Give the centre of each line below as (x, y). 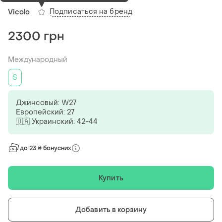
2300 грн (36, 37)
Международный (38, 60)
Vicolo (19, 12)
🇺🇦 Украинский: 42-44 (57, 122)
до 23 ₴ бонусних (46, 148)
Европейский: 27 (45, 112)
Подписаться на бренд (91, 12)
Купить (111, 178)
